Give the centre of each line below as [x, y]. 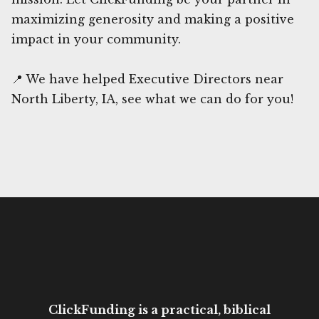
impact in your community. [96, 39]
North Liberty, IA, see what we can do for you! [152, 99]
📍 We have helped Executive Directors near [147, 79]
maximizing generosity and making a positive [153, 19]
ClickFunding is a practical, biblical [159, 309]
